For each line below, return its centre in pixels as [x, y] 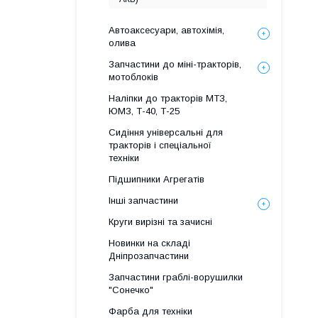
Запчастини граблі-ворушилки [176, 277]
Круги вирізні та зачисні [160, 222]
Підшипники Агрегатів [157, 179]
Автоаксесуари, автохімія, [166, 30]
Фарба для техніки [150, 311]
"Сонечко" [131, 290]
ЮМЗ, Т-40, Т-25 [144, 111]
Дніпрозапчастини [149, 256]
